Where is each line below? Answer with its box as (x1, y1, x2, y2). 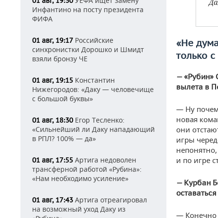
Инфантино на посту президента (32, 5, 144, 14)
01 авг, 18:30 (32, 116, 73, 125)
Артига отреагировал (73, 195, 147, 204)
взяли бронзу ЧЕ (32, 54, 88, 63)
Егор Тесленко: (73, 115, 125, 125)
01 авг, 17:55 (32, 156, 73, 164)
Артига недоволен (73, 155, 136, 164)
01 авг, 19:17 (32, 36, 73, 45)
